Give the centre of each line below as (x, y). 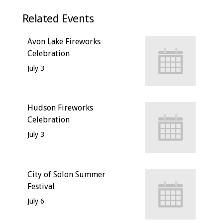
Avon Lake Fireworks (64, 41)
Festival (41, 186)
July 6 (36, 201)
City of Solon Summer (66, 174)
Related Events (58, 18)
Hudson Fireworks (60, 108)
